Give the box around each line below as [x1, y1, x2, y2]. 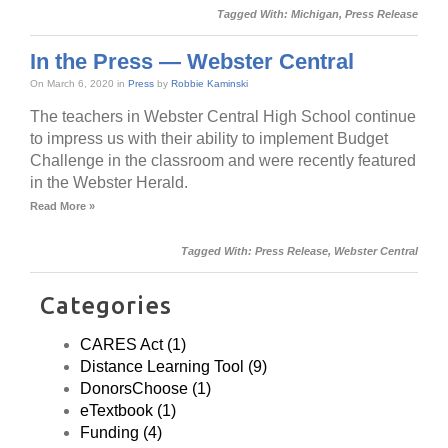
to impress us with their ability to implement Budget [30, 129, 388, 147]
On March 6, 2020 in [30, 77, 128, 89]
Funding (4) [80, 423, 162, 441]
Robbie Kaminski [171, 77, 248, 89]
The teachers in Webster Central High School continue [30, 107, 416, 125]
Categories [40, 291, 172, 319]
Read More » [30, 199, 95, 212]
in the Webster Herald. [30, 173, 188, 191]
